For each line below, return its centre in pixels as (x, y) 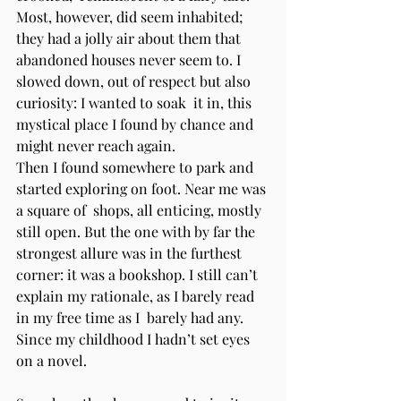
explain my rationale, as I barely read (137, 295)
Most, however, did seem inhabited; (132, 16)
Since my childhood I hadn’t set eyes (135, 338)
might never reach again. (98, 145)
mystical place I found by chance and (137, 124)
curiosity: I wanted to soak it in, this (136, 102)
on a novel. (55, 360)
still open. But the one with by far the (137, 231)
